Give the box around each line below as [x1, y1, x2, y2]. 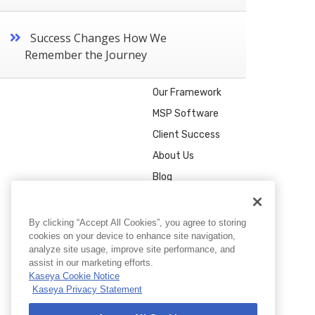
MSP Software [152, 107, 219, 120]
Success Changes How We [30, 30, 167, 46]
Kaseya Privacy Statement [32, 283, 142, 295]
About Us [152, 149, 194, 162]
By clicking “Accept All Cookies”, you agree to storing [29, 217, 246, 228]
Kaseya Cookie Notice [29, 270, 120, 281]
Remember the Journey [25, 46, 147, 63]
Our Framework [152, 86, 221, 98]
